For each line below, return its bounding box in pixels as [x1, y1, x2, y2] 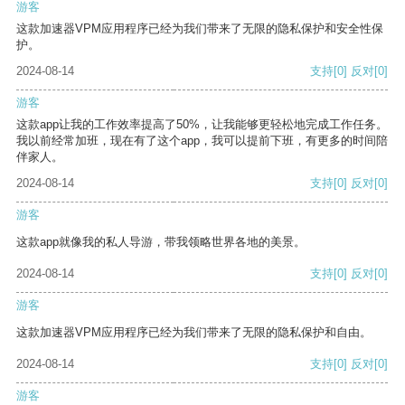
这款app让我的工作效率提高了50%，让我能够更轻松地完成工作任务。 [16, 118, 388, 132]
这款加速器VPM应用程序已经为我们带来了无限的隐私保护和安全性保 [16, 22, 383, 36]
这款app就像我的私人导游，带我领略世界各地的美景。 [16, 235, 306, 250]
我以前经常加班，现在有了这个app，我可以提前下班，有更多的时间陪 [16, 134, 388, 148]
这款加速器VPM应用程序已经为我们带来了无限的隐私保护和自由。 [16, 325, 372, 340]
